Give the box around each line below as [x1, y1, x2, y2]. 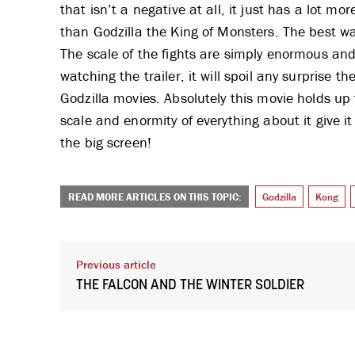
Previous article [76, 256, 156, 272]
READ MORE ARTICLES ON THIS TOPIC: [68, 189, 241, 204]
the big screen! [60, 132, 151, 151]
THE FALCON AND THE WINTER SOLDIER [76, 277, 304, 293]
